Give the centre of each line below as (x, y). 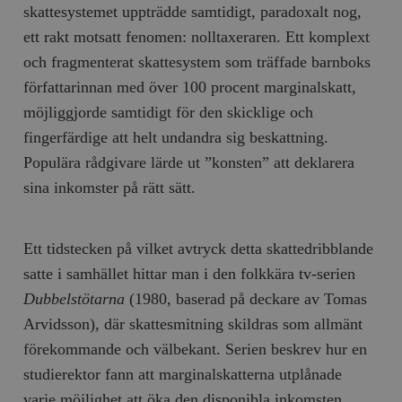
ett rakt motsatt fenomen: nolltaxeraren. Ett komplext (197, 36)
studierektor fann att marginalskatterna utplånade (183, 374)
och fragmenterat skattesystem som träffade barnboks (197, 61)
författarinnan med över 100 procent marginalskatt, (190, 87)
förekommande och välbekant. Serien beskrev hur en (196, 349)
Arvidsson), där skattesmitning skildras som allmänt (193, 323)
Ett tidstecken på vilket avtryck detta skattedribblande (199, 248)
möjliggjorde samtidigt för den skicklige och (169, 112)
